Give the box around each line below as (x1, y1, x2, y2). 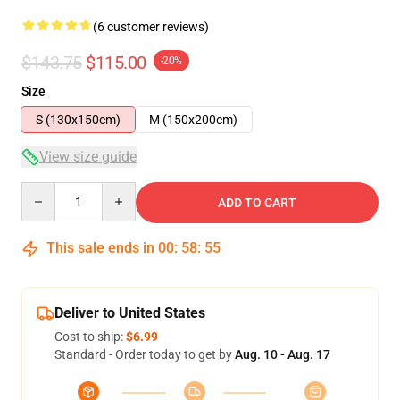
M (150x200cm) (149, 112, 237, 127)
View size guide (39, 148, 137, 165)
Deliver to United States (54, 304, 205, 321)
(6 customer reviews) (93, 20, 209, 34)
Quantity (21, 183, 70, 197)
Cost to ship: (54, 329, 126, 344)
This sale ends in (43, 239, 158, 256)
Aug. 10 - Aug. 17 (235, 347, 330, 362)
